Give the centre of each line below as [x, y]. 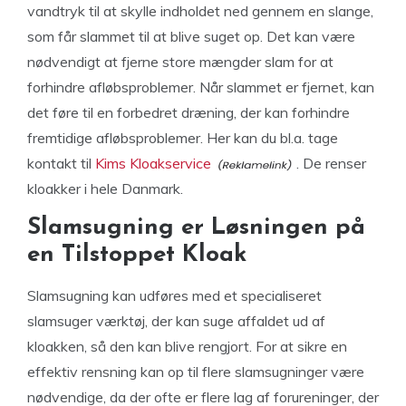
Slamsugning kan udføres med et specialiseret [174, 295]
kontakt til [61, 163]
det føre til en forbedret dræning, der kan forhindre [188, 112]
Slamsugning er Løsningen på [196, 228]
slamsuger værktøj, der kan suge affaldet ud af [176, 321]
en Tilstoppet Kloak [137, 255]
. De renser [331, 163]
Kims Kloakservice [153, 163]
